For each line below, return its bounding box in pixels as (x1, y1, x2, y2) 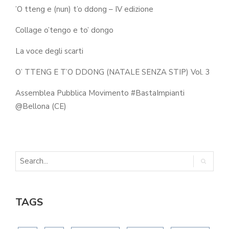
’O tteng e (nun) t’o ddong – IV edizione (15, 4, 153, 14)
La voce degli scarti (15, 46, 83, 56)
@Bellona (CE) (15, 101, 66, 111)
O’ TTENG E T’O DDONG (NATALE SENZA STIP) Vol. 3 (15, 67, 210, 77)
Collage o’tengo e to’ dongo (15, 25, 113, 35)
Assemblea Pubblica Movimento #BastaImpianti (15, 88, 185, 98)
